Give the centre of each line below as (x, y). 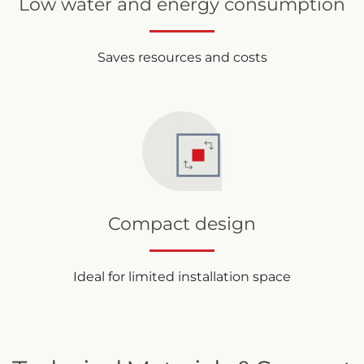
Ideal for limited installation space (182, 277)
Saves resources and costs (182, 58)
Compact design (182, 224)
